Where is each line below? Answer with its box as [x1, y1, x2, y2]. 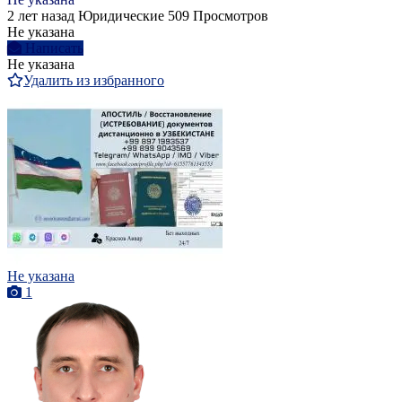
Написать [25, 39, 83, 56]
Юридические [78, 7, 164, 23]
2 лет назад [7, 7, 74, 23]
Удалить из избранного [23, 72, 164, 88]
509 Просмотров [168, 7, 268, 23]
